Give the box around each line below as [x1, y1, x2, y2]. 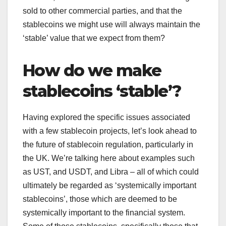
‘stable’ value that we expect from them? [23, 33, 167, 42]
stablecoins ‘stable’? [23, 81, 181, 101]
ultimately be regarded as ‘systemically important [23, 181, 196, 190]
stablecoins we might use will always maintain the [23, 20, 200, 29]
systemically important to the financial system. [23, 208, 185, 217]
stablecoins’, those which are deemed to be [23, 194, 177, 203]
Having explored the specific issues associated [23, 112, 190, 122]
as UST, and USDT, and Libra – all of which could [23, 167, 199, 176]
